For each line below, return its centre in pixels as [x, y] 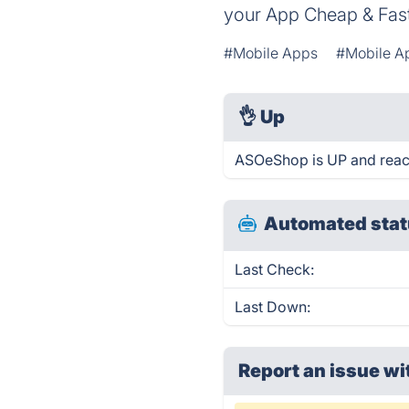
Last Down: [273, 307]
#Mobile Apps [271, 53]
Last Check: [275, 269]
